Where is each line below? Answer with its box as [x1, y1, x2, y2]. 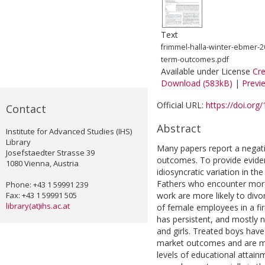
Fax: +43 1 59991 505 [6, 190, 77, 201]
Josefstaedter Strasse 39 [6, 147, 95, 159]
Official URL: [157, 99, 206, 111]
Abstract [157, 121, 201, 136]
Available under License [161, 66, 253, 77]
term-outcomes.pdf [161, 54, 229, 65]
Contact [6, 102, 46, 117]
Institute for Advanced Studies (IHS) [6, 126, 132, 137]
